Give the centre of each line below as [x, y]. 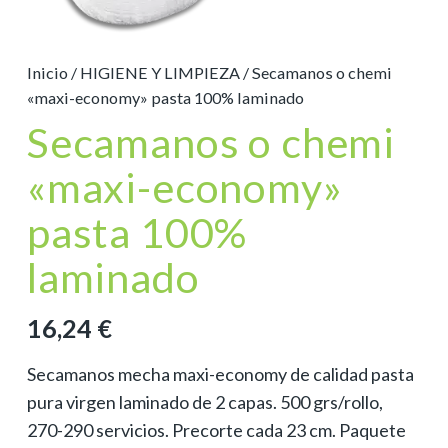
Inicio [47, 72]
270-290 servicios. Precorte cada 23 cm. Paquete [216, 429]
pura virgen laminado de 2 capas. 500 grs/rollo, [205, 401]
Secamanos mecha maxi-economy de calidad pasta [220, 373]
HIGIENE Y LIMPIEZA [160, 72]
